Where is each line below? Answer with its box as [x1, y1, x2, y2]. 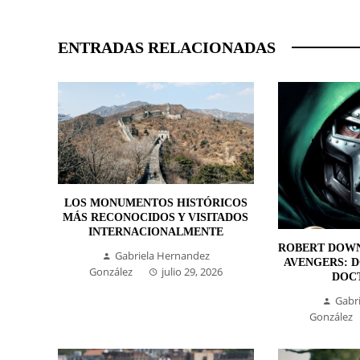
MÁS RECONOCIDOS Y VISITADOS [63, 211, 249, 224]
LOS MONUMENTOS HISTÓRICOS [63, 197, 247, 210]
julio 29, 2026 [161, 264, 223, 280]
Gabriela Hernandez [114, 248, 210, 264]
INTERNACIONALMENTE [88, 226, 223, 239]
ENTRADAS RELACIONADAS [58, 39, 276, 56]
